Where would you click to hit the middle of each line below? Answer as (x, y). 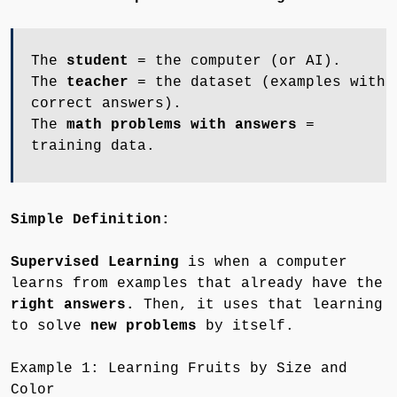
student (97, 61)
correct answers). (106, 103)
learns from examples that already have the (197, 283)
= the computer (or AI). (235, 61)
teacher (97, 82)
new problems (144, 326)
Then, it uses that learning (259, 304)
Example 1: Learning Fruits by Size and (179, 368)
